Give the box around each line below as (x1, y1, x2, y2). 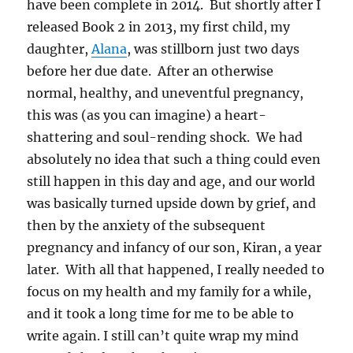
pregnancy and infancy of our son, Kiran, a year (27, 239, 322, 255)
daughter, (27, 40, 92, 57)
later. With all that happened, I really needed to (27, 261, 325, 277)
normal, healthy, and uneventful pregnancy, (27, 84, 304, 101)
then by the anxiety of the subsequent (27, 217, 266, 233)
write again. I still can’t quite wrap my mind (27, 327, 299, 344)
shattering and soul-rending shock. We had (27, 128, 303, 145)
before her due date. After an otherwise (27, 62, 274, 79)
